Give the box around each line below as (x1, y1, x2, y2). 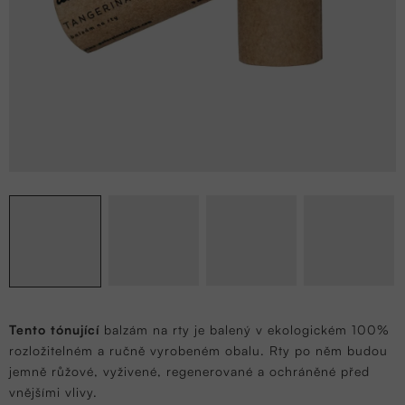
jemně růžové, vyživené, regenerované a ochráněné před (9, 363, 370, 380)
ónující (56, 322, 99, 338)
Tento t (9, 322, 56, 338)
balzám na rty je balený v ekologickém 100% (99, 322, 390, 338)
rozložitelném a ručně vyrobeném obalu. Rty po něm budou (9, 343, 388, 359)
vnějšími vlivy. (9, 384, 98, 400)
